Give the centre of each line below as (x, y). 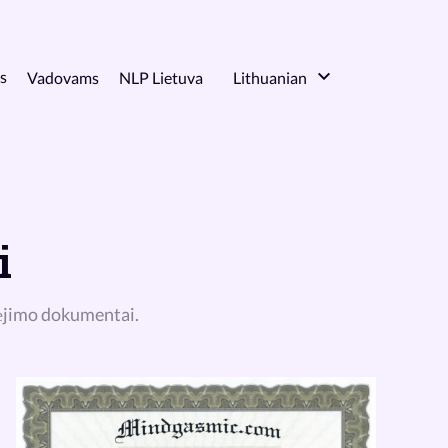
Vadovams (63, 77)
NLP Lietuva (161, 77)
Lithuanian (270, 77)
